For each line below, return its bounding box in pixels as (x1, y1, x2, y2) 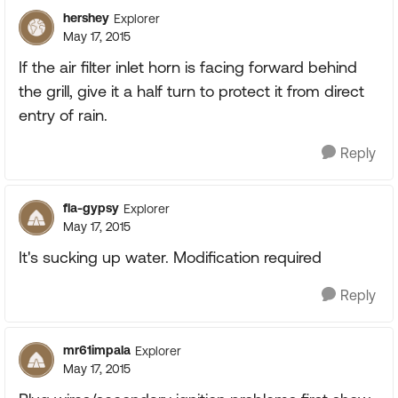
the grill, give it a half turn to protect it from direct (19, 82, 364, 100)
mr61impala (63, 343, 131, 357)
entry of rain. (19, 106, 107, 124)
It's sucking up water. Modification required (19, 248, 322, 267)
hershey (63, 11, 109, 25)
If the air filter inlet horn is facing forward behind (19, 58, 357, 76)
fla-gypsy (63, 201, 119, 215)
